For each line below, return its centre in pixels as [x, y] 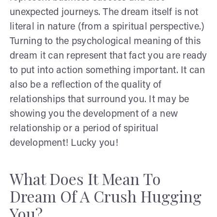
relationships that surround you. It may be [100, 100]
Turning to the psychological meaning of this [105, 41]
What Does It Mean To [85, 178]
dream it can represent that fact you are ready [108, 56]
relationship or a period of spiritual [84, 129]
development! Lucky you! [64, 143]
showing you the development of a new [94, 114]
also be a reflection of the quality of [86, 85]
